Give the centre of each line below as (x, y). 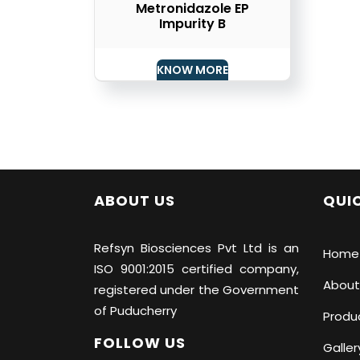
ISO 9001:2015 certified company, (196, 269)
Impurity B (192, 24)
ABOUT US (135, 201)
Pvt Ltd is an (255, 248)
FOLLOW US (140, 343)
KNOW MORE (192, 70)
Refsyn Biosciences (153, 248)
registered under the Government (196, 290)
